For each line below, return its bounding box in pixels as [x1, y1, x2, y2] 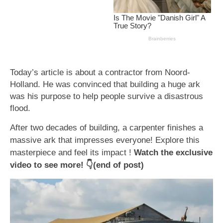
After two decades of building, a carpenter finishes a [10, 122, 203, 132]
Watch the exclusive [134, 147, 213, 157]
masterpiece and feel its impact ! [10, 147, 134, 157]
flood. [10, 103, 30, 113]
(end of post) [93, 159, 144, 170]
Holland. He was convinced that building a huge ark [10, 79, 200, 89]
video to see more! [10, 159, 86, 170]
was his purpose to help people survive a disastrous [10, 91, 203, 101]
